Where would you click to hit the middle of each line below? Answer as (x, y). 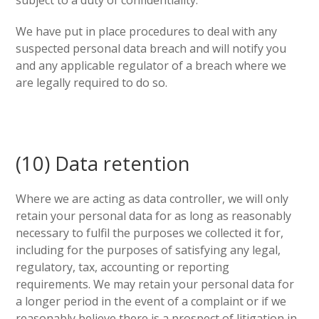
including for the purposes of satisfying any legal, (148, 250)
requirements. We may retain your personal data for (155, 284)
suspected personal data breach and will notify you (151, 48)
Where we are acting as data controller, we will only (152, 199)
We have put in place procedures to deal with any (147, 31)
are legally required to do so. (92, 83)
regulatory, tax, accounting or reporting (123, 267)
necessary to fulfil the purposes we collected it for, (150, 233)
